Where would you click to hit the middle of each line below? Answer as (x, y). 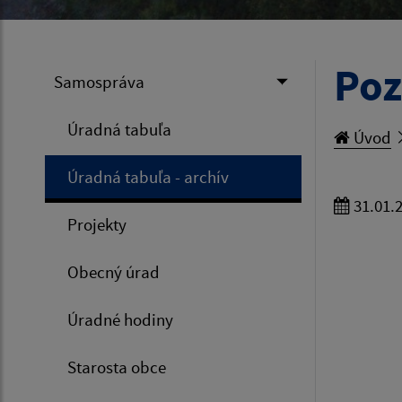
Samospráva (99, 82)
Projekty (97, 225)
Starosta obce (117, 367)
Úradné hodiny (120, 320)
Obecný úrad (114, 272)
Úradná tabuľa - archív (148, 177)
